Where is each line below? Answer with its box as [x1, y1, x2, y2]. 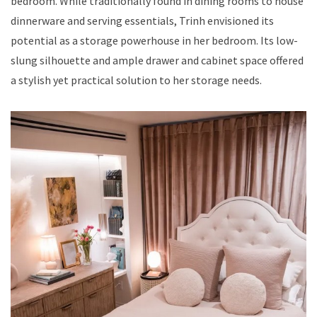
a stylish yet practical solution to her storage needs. [11, 72, 262, 87]
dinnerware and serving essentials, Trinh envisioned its [11, 13, 274, 28]
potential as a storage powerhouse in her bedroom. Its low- [11, 33, 298, 47]
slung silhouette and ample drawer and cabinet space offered [11, 52, 304, 67]
